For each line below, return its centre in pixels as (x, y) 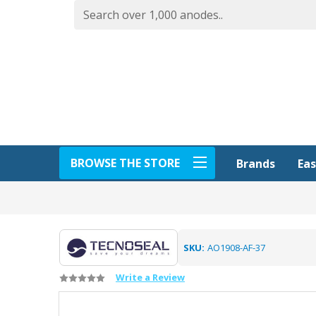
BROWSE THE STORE (125, 163)
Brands (256, 164)
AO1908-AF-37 (236, 247)
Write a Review (150, 277)
